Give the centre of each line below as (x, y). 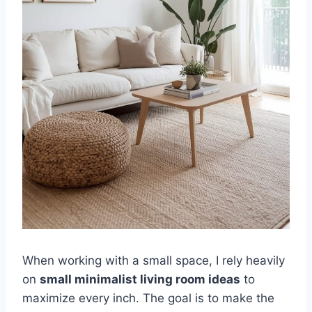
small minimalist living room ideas (140, 279)
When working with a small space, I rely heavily (154, 260)
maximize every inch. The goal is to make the (148, 298)
